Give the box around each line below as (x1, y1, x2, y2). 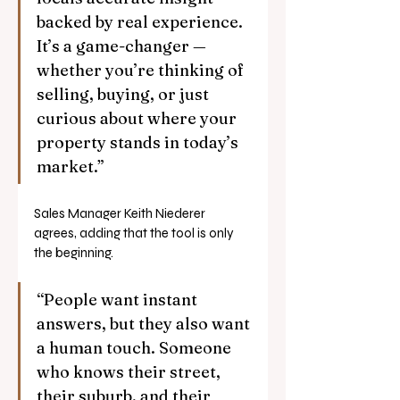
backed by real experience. (37, 12, 246, 33)
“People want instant (37, 289, 201, 311)
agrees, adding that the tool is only (34, 225, 237, 242)
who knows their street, (37, 362, 224, 383)
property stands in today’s (37, 132, 242, 154)
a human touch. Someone (37, 337, 235, 359)
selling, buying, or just (37, 84, 212, 105)
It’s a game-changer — (37, 36, 210, 57)
